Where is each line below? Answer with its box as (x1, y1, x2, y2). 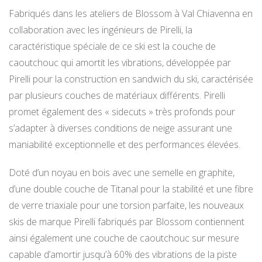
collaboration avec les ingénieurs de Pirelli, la (9, 23, 192, 36)
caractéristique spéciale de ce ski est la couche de (9, 39, 216, 53)
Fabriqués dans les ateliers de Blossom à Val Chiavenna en (9, 6, 253, 20)
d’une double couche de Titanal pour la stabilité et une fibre (9, 182, 253, 195)
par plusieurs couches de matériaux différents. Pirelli (9, 88, 225, 102)
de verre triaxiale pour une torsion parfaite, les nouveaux (9, 198, 244, 212)
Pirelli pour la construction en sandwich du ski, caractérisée (9, 72, 253, 85)
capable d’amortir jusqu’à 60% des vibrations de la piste (9, 247, 237, 261)
